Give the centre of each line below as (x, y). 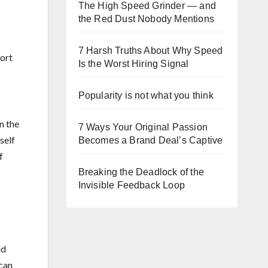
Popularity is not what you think (146, 95)
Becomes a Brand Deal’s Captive (150, 140)
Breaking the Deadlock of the (141, 172)
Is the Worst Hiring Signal (133, 64)
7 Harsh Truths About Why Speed (150, 51)
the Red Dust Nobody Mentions (146, 19)
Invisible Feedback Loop (132, 185)
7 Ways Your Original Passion (143, 127)
